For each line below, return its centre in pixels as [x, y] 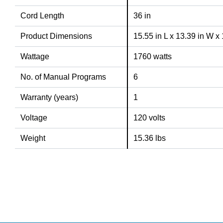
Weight [33, 138]
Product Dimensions [56, 36]
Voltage [34, 118]
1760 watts [153, 57]
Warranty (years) [50, 98]
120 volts [150, 118]
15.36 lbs [150, 138]
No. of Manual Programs [63, 77]
